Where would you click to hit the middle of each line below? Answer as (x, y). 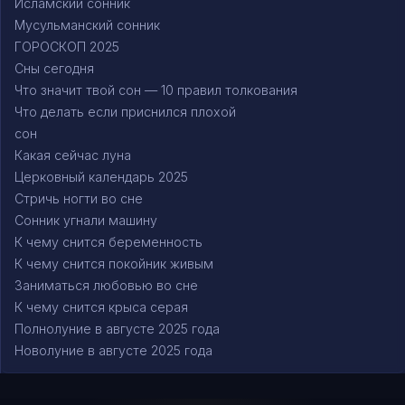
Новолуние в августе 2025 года (113, 351)
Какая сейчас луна (73, 155)
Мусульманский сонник (87, 25)
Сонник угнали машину (86, 221)
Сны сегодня (54, 69)
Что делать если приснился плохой (125, 112)
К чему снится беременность (108, 242)
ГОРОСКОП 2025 (67, 47)
